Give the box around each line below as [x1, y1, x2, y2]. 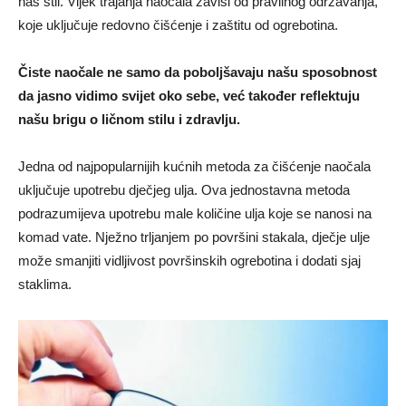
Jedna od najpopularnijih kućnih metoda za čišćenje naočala [18, 159, 371, 175]
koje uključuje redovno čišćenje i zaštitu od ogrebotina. [18, 17, 338, 34]
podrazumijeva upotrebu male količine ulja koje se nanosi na [18, 206, 372, 222]
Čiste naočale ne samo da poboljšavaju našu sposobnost [18, 64, 377, 81]
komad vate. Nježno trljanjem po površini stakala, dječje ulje [18, 229, 370, 246]
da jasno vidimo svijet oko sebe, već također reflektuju [18, 88, 360, 104]
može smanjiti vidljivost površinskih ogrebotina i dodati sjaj [18, 253, 361, 269]
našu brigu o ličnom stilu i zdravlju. [18, 111, 240, 128]
